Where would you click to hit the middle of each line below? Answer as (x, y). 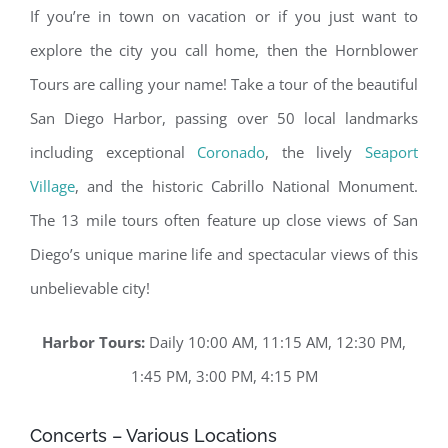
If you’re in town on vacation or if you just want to (224, 15)
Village (52, 185)
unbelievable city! (90, 287)
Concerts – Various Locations (153, 435)
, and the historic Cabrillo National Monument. (246, 185)
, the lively (315, 151)
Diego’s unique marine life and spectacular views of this (224, 253)
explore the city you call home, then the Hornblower (224, 49)
